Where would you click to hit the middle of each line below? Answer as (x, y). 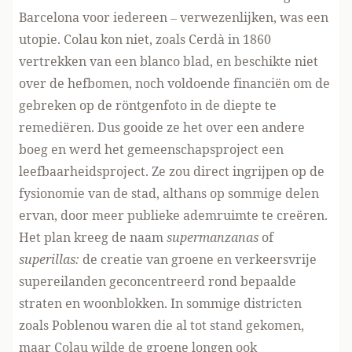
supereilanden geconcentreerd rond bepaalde (158, 281)
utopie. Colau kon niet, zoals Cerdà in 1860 (145, 39)
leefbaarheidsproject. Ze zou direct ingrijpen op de (172, 171)
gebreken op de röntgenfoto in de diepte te (148, 105)
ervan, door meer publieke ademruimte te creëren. (173, 215)
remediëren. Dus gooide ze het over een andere (162, 127)
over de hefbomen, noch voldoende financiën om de (174, 83)
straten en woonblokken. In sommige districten (160, 303)
